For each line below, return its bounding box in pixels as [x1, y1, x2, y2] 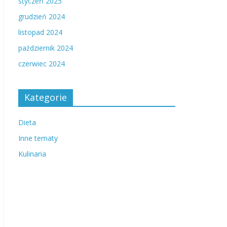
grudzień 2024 [18, 12, 65, 21]
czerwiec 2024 [18, 59, 65, 68]
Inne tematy [18, 133, 58, 143]
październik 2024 [18, 43, 73, 53]
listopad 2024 [18, 27, 62, 37]
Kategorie [24, 91, 67, 103]
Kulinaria [18, 149, 46, 159]
